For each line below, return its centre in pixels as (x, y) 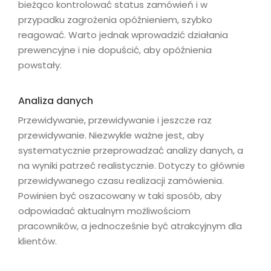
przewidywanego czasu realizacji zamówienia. (121, 181)
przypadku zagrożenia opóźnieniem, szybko (115, 19)
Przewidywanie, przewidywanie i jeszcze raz (115, 120)
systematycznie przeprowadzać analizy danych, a (131, 151)
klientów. (38, 241)
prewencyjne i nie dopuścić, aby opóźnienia (115, 50)
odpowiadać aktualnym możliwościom (104, 211)
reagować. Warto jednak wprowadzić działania (123, 34)
